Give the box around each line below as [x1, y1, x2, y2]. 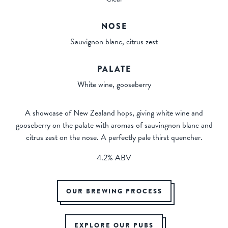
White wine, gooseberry [77, 78, 151, 91]
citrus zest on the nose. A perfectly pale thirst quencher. [25, 131, 203, 144]
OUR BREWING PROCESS [66, 186, 162, 196]
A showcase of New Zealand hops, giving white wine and [25, 106, 203, 119]
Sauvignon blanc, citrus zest [70, 35, 158, 48]
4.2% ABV [97, 151, 131, 164]
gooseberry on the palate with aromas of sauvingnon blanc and [15, 119, 213, 131]
